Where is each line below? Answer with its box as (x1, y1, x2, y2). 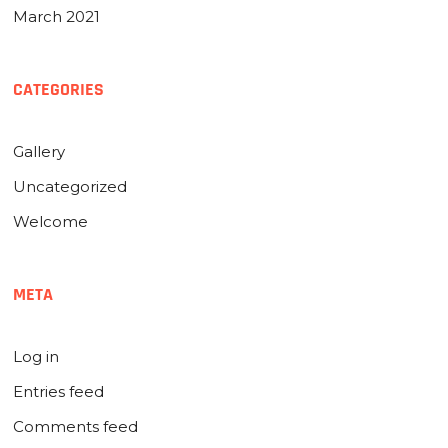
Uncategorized (13, 177, 128, 197)
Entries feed (13, 382, 105, 402)
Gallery (13, 142, 66, 162)
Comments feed (13, 417, 139, 437)
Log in (13, 347, 60, 367)
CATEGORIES (13, 78, 105, 102)
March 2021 (13, 7, 101, 27)
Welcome (13, 212, 89, 232)
